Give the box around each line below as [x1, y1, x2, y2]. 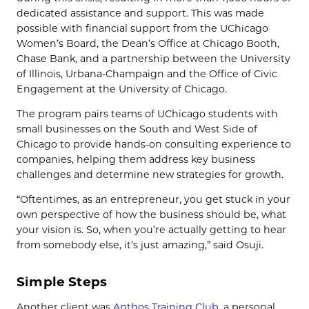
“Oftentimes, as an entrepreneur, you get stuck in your [17, 193, 290, 206]
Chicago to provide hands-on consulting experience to [17, 137, 291, 150]
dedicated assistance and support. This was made [17, 6, 264, 19]
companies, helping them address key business [17, 152, 255, 166]
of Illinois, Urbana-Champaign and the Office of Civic [17, 67, 277, 80]
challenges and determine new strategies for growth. [17, 168, 283, 181]
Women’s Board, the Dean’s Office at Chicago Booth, [17, 37, 279, 50]
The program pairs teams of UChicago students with [17, 107, 278, 120]
